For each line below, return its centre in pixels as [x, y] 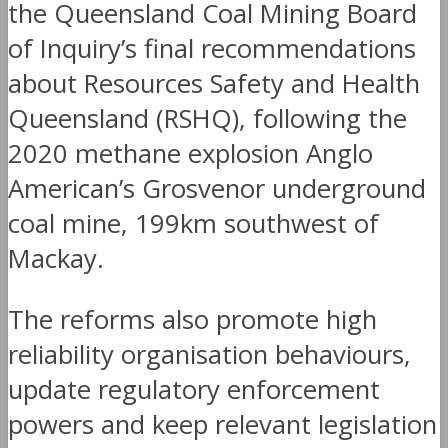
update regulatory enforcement [194, 389]
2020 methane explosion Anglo [190, 153]
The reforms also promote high [192, 319]
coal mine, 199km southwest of [193, 223]
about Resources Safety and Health [214, 83]
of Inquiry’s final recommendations [212, 48]
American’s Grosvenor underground [217, 188]
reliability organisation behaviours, [209, 354]
